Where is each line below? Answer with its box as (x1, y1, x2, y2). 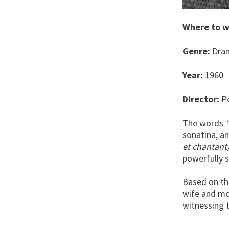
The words (182, 117, 224, 129)
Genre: (182, 44, 211, 57)
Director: (182, 93, 220, 105)
